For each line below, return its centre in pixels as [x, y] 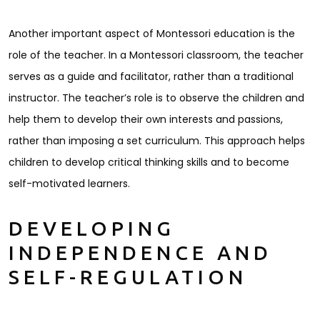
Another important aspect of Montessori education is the [152, 34]
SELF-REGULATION [128, 278]
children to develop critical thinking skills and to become [149, 162]
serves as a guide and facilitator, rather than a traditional [151, 77]
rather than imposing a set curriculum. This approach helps [157, 141]
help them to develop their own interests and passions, [146, 120]
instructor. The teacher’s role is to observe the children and [156, 98]
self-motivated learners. [69, 184]
